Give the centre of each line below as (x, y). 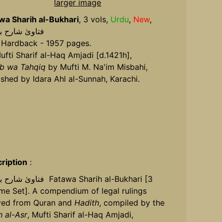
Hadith (86, 202)
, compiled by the (132, 202)
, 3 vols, (94, 19)
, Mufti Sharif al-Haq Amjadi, (80, 214)
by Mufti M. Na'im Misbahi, (96, 67)
